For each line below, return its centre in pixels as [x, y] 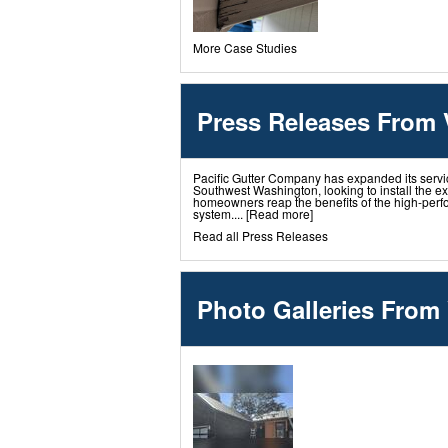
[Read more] [279, 214]
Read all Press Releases [260, 236]
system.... [219, 214]
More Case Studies [245, 48]
